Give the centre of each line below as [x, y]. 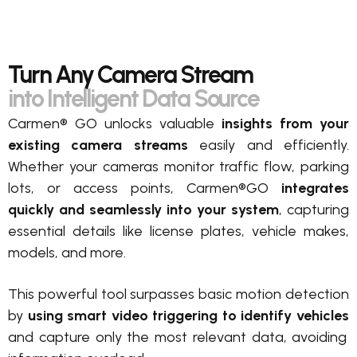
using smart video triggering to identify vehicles [188, 315]
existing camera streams [98, 145]
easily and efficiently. [269, 145]
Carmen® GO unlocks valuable [111, 123]
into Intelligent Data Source [133, 98]
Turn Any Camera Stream [130, 74]
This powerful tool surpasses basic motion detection [178, 294]
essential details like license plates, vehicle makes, [178, 231]
